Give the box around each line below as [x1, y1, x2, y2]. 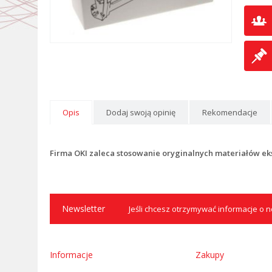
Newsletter [62, 203, 105, 214]
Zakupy [195, 249, 224, 260]
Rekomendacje [202, 107, 257, 118]
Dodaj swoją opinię [106, 107, 175, 118]
